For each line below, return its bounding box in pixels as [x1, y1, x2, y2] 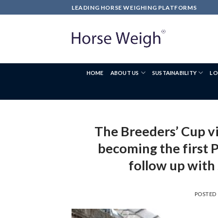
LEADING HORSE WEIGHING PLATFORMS [72, 3, 197, 11]
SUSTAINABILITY [152, 69, 197, 76]
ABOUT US [110, 69, 139, 76]
